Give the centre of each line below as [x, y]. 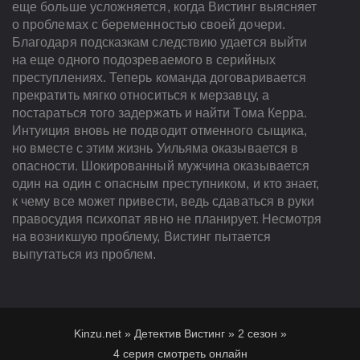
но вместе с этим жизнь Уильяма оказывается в [155, 149]
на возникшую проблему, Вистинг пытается [141, 237]
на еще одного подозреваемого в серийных [144, 60]
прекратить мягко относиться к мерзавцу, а [141, 96]
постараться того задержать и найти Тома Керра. [160, 113]
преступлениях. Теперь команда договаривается [160, 78]
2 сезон [257, 334]
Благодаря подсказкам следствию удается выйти [160, 43]
